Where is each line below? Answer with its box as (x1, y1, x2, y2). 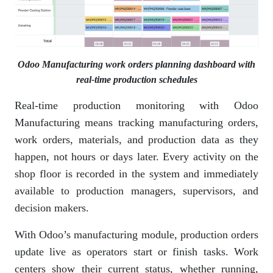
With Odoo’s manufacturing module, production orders (15, 228, 258, 241)
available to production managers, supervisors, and (15, 184, 258, 197)
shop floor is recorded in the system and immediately (15, 167, 258, 180)
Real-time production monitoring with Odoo (15, 99, 258, 112)
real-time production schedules (76, 74, 197, 85)
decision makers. (15, 201, 89, 214)
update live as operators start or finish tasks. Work (15, 245, 258, 258)
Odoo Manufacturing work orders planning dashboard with (18, 58, 255, 69)
